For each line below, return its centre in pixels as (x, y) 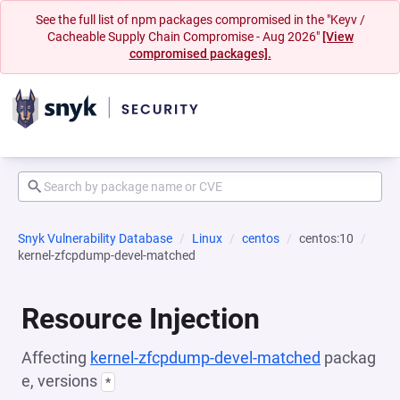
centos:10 (326, 238)
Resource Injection (141, 319)
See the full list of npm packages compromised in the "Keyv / (200, 20)
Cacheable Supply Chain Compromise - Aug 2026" (184, 37)
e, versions (61, 381)
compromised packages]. (200, 54)
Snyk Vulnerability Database (95, 238)
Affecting (56, 358)
